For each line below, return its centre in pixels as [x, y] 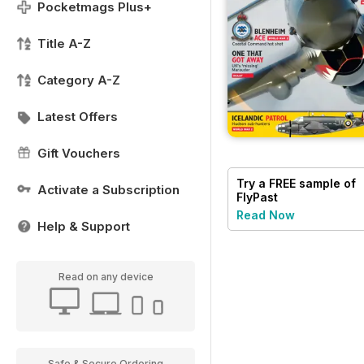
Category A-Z [79, 80]
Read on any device [106, 277]
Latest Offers [78, 117]
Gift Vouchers [79, 153]
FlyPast [257, 197]
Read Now [266, 214]
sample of [326, 183]
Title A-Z [64, 43]
